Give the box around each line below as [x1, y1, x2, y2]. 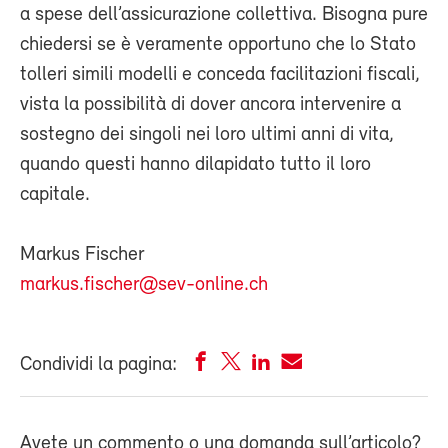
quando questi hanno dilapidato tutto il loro [20, 155, 371, 176]
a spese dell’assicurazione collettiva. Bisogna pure [20, 5, 428, 26]
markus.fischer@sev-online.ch [20, 275, 268, 296]
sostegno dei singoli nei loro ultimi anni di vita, [20, 125, 394, 146]
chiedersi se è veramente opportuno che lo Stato [20, 35, 416, 56]
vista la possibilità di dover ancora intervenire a [20, 95, 401, 116]
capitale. [20, 185, 90, 206]
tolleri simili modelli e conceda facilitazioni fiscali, [20, 65, 420, 86]
